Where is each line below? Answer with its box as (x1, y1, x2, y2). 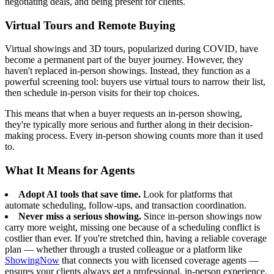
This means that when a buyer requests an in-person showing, (5, 108, 242, 119)
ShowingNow (5, 254, 59, 265)
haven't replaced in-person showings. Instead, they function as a (5, 65, 250, 76)
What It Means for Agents (5, 164, 135, 177)
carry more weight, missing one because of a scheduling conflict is (5, 221, 260, 232)
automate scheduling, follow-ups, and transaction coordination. (5, 199, 246, 210)
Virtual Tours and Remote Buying (5, 18, 176, 32)
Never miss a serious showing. (18, 210, 141, 221)
